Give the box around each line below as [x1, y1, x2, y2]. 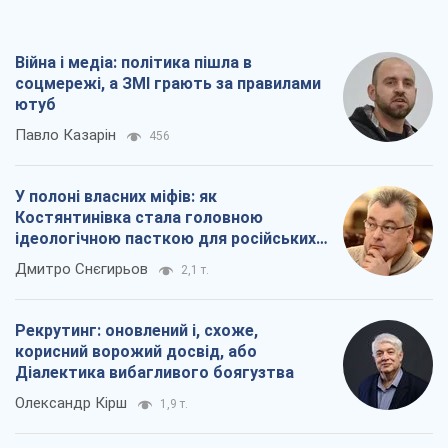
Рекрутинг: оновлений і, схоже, [15, 321, 258, 341]
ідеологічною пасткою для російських [15, 229, 316, 249]
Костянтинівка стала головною [15, 208, 263, 228]
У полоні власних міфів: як [15, 187, 217, 207]
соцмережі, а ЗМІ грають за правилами [15, 74, 321, 94]
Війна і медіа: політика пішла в [15, 53, 252, 73]
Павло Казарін [15, 126, 116, 145]
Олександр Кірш [15, 394, 127, 413]
